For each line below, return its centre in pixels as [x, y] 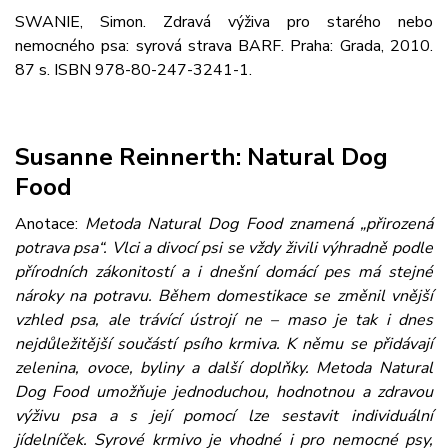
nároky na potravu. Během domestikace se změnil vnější [224, 296]
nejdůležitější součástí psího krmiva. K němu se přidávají [224, 344]
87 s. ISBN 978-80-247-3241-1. [133, 70]
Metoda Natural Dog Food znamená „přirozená [259, 224]
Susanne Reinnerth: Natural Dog [201, 157]
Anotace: [50, 224]
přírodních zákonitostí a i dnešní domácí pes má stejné [224, 272]
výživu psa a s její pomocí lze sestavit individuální [224, 416]
